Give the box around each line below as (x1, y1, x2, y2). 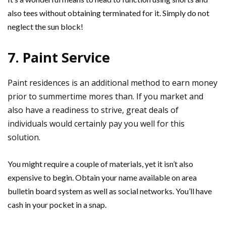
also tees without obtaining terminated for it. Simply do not (8, 8, 209, 18)
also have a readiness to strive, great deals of (8, 104, 179, 116)
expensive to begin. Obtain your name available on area (8, 172, 197, 182)
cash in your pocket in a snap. (8, 199, 106, 209)
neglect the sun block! (8, 21, 83, 31)
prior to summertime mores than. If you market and (8, 90, 203, 102)
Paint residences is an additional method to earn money (8, 77, 217, 88)
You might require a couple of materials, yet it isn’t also (8, 158, 193, 168)
